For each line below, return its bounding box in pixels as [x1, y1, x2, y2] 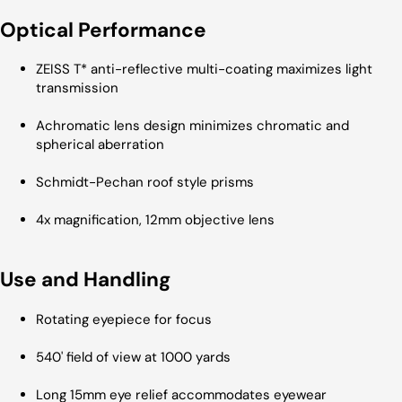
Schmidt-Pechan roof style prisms [36, 173, 254, 192]
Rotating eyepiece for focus [36, 310, 212, 328]
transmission [36, 79, 118, 98]
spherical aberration [36, 135, 164, 154]
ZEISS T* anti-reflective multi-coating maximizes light [36, 60, 372, 79]
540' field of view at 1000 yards [36, 347, 231, 366]
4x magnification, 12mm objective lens [36, 211, 275, 230]
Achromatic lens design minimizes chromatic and [36, 117, 349, 135]
